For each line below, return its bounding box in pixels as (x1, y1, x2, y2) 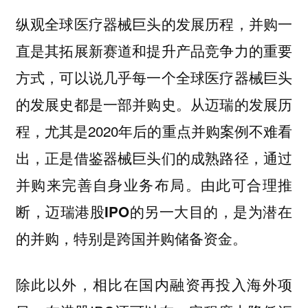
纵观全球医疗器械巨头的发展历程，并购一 (15, 13, 293, 34)
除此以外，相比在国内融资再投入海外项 (15, 274, 293, 294)
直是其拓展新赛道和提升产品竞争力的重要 (15, 40, 293, 61)
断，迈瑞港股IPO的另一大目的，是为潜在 (15, 201, 293, 222)
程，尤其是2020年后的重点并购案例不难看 (15, 120, 293, 142)
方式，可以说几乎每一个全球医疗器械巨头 (15, 67, 293, 88)
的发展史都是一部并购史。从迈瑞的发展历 (15, 93, 293, 115)
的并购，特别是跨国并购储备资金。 (15, 228, 247, 249)
